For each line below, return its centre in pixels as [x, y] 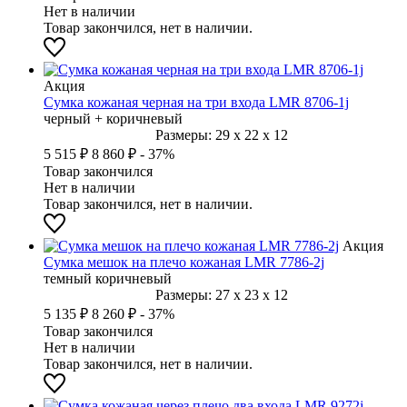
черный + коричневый [113, 118]
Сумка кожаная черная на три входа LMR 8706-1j [196, 102]
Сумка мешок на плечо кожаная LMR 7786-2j [184, 262]
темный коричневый [108, 278]
